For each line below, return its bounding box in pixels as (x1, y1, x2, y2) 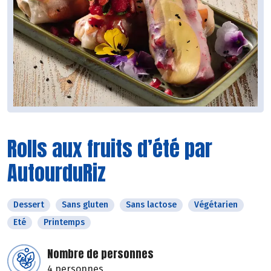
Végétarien (194, 200, 238, 211)
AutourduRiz (7, 157, 106, 189)
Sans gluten (62, 200, 108, 211)
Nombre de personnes (47, 246, 154, 263)
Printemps (44, 217, 85, 228)
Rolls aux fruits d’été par (7, 133, 212, 165)
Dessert (13, 200, 44, 211)
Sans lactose (126, 200, 177, 211)
